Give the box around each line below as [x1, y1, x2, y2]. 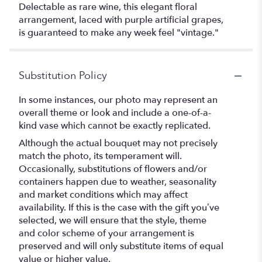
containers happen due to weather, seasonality [19, 175, 216, 189]
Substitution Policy [19, 68, 107, 84]
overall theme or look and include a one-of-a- [19, 106, 211, 120]
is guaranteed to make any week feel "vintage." [19, 26, 219, 40]
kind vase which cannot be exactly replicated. [19, 119, 211, 133]
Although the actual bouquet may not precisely [19, 137, 218, 150]
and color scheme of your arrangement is [19, 227, 194, 240]
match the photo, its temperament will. [19, 150, 182, 163]
